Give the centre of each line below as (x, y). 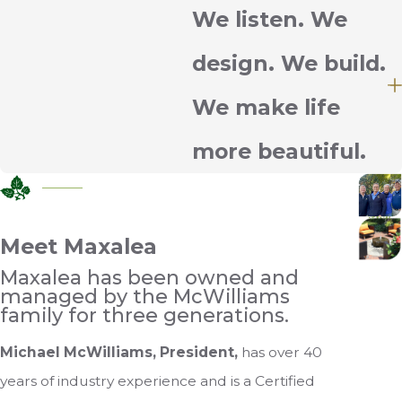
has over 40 (280, 353)
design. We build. (288, 63)
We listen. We (269, 19)
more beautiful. (279, 151)
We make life (266, 107)
